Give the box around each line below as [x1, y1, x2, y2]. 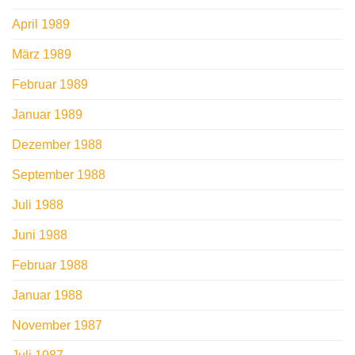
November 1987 [12, 319, 102, 333]
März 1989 [12, 48, 71, 62]
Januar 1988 [12, 288, 82, 303]
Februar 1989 [12, 78, 88, 92]
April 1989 [12, 17, 70, 32]
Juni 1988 [12, 228, 67, 242]
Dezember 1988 [12, 138, 102, 152]
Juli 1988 [12, 198, 63, 212]
